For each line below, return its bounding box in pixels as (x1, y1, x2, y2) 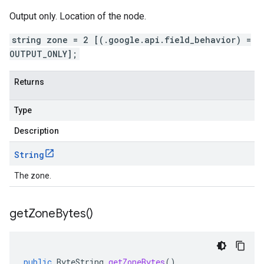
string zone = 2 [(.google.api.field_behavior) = (12, 34, 251, 45)
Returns (14, 77, 44, 87)
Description (14, 126, 59, 136)
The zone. (14, 171, 51, 180)
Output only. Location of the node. (9, 11, 146, 22)
